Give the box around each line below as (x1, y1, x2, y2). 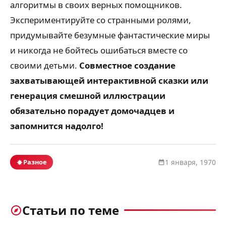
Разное (23, 157, 47, 167)
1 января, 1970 (165, 157, 216, 167)
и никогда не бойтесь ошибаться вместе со (10, 44, 188, 56)
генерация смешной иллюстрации (10, 90, 165, 102)
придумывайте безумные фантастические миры (10, 29, 210, 41)
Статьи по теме (22, 201, 119, 218)
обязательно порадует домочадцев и (10, 105, 175, 117)
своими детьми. (10, 60, 79, 72)
